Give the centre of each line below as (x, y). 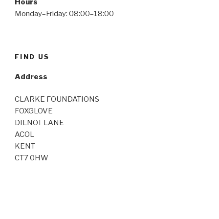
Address (31, 77)
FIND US (32, 57)
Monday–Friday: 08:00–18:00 (64, 13)
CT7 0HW (32, 158)
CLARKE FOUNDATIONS (57, 99)
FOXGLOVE (34, 111)
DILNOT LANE (39, 123)
